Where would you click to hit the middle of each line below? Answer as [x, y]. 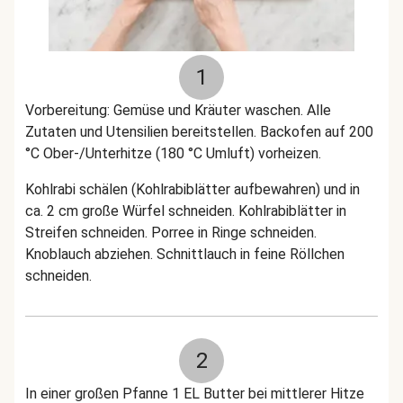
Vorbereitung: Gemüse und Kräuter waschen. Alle [178, 110]
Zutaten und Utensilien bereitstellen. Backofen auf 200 [199, 132]
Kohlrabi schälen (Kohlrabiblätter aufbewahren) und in [193, 189]
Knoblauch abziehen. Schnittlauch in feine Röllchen [185, 254]
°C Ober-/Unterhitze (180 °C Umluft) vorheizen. [173, 153]
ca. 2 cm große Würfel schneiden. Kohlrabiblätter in [186, 211]
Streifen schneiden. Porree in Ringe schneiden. [171, 233]
